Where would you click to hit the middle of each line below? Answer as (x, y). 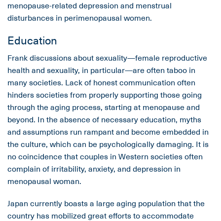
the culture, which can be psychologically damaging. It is (108, 144)
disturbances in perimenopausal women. (80, 18)
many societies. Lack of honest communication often (101, 82)
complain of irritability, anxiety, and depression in (94, 168)
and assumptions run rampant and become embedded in (108, 131)
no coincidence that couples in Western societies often (105, 156)
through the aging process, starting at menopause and (104, 107)
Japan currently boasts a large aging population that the (106, 203)
